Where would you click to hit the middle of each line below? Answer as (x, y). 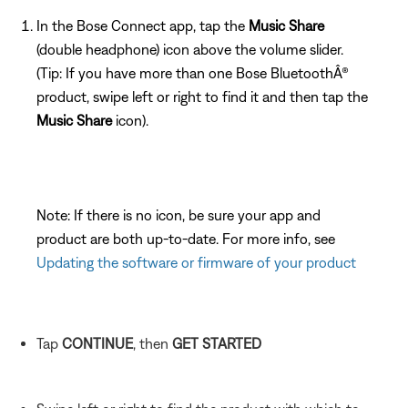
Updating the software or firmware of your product (196, 262)
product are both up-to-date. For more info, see (186, 238)
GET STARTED (217, 343)
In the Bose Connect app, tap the (143, 25)
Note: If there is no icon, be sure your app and (178, 214)
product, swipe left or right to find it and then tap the (202, 96)
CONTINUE (97, 343)
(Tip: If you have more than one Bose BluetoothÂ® (193, 72)
